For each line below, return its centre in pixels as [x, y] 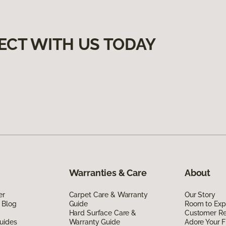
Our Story [200, 194]
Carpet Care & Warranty [108, 194]
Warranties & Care [108, 173]
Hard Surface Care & [102, 213]
